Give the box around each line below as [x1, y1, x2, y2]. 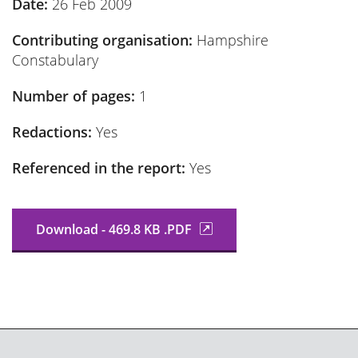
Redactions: [12, 122, 96, 141]
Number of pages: [12, 86, 139, 105]
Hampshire [197, 30, 268, 50]
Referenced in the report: [12, 158, 189, 177]
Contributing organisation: [12, 30, 197, 50]
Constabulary [12, 50, 98, 70]
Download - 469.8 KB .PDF [36, 221, 195, 238]
